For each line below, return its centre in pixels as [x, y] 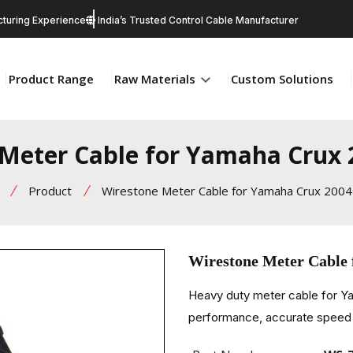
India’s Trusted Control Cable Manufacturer [197, 20]
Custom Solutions [282, 78]
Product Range [51, 78]
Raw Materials [156, 78]
